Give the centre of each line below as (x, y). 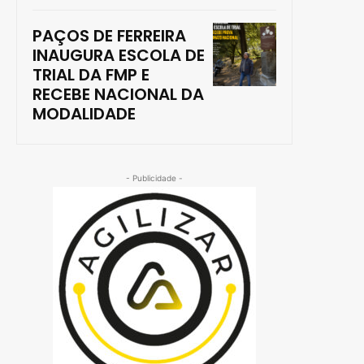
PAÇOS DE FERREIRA (109, 36)
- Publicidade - (154, 178)
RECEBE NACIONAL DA (118, 95)
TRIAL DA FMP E (91, 75)
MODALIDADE (84, 114)
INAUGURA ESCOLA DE (119, 56)
